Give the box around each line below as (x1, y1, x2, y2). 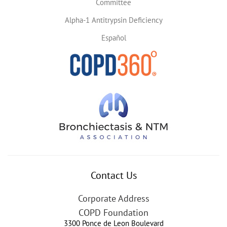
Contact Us (90, 168, 137, 182)
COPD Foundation (79, 206, 148, 218)
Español (101, 32, 126, 43)
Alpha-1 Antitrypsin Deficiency (64, 15, 163, 25)
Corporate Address (78, 192, 149, 204)
